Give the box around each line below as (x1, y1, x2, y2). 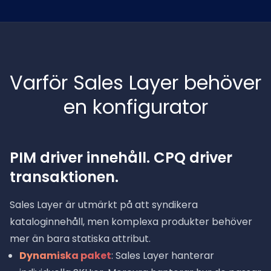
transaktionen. (10, 167, 119, 187)
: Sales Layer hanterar (111, 249, 214, 263)
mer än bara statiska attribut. (10, 232, 151, 246)
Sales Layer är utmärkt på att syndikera (10, 198, 198, 212)
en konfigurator (63, 93, 208, 120)
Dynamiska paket (19, 249, 111, 263)
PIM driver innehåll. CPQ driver (10, 148, 232, 168)
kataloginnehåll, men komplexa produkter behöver (10, 215, 252, 229)
